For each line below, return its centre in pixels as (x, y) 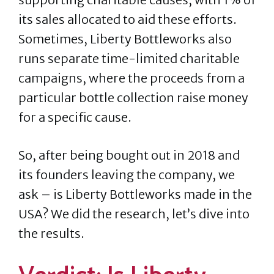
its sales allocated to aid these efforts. (128, 19)
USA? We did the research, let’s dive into (134, 214)
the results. (53, 233)
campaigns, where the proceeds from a (131, 78)
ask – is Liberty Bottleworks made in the (135, 194)
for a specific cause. (75, 117)
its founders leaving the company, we (127, 175)
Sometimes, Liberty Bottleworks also (125, 39)
